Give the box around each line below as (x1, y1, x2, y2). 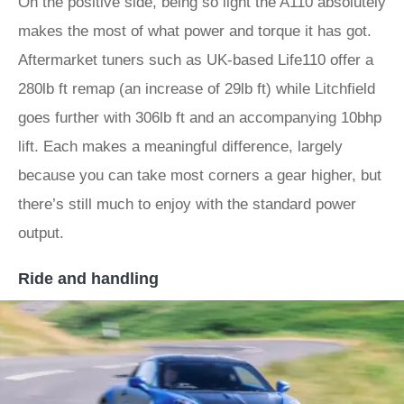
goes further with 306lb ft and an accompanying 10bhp (18, 109, 381, 126)
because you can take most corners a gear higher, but (18, 167, 381, 184)
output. (18, 225, 69, 242)
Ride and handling (18, 270, 159, 288)
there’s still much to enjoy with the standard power (18, 196, 356, 213)
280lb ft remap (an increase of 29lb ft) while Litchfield (18, 80, 375, 97)
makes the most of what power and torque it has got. (18, 23, 372, 40)
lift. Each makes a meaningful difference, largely (18, 138, 343, 155)
